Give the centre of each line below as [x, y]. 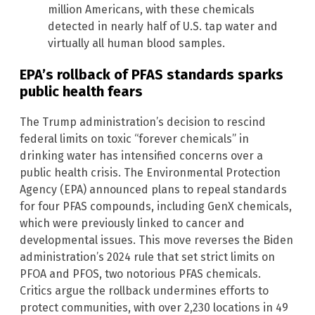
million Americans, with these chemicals [151, 9]
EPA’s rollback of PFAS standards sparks [152, 74]
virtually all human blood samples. [136, 43]
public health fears [81, 91]
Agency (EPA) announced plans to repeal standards [153, 189]
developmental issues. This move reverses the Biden [156, 240]
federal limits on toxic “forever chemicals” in [134, 139]
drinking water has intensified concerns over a [141, 155]
